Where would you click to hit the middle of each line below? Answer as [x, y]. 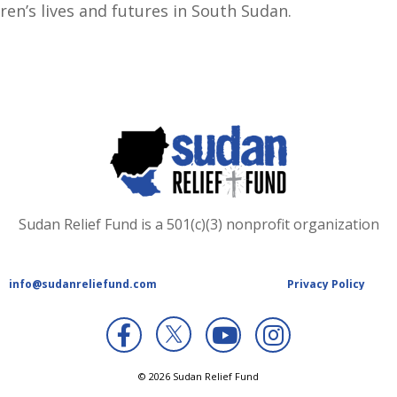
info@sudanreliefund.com [82, 284]
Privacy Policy [326, 284]
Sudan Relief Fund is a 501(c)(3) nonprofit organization [198, 224]
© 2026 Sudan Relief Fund [198, 376]
